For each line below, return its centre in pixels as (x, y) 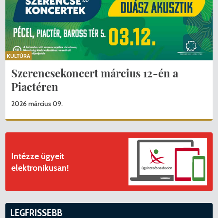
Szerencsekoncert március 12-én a (95, 73)
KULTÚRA (19, 56)
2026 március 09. (37, 104)
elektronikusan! (40, 168)
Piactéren (35, 87)
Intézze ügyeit (38, 156)
